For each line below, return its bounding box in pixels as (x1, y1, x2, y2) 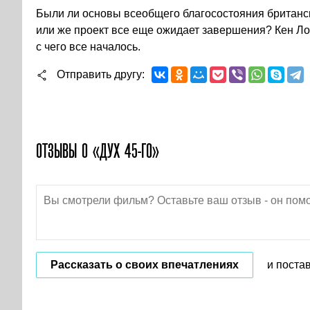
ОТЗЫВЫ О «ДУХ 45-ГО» (36, 140, 159, 162)
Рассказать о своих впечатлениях (51, 259, 239, 271)
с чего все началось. (36, 41, 140, 53)
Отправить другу (57, 69, 142, 80)
